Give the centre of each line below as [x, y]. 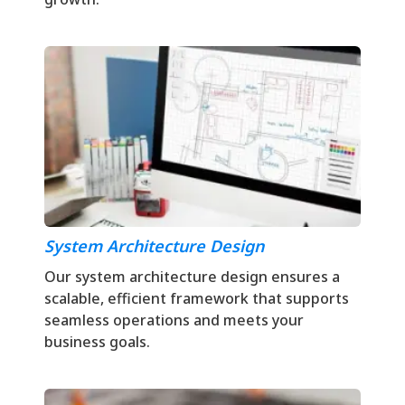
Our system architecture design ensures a [192, 277]
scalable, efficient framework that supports [197, 298]
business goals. [97, 342]
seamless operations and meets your [174, 320]
